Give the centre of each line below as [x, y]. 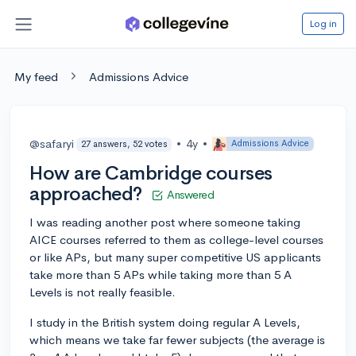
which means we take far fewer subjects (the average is [177, 339]
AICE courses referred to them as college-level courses [176, 239]
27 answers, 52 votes [124, 144]
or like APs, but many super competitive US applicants [175, 257]
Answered [191, 194]
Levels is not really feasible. [103, 292]
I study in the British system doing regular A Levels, [165, 322]
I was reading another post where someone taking [165, 222]
